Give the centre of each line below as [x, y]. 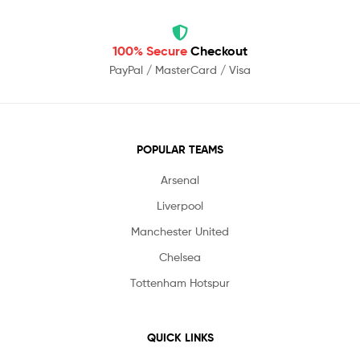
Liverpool [180, 206]
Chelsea [180, 257]
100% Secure [151, 51]
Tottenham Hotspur [180, 283]
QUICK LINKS [180, 338]
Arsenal [180, 180]
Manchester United [180, 231]
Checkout [219, 51]
